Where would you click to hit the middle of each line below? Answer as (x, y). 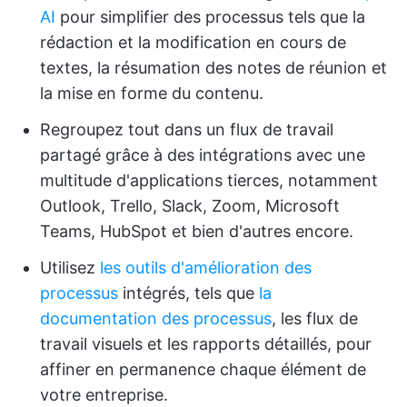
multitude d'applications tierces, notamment (209, 180)
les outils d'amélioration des (206, 267)
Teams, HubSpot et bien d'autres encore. (197, 231)
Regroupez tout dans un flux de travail (187, 129)
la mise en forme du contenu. (152, 93)
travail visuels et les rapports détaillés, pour (206, 343)
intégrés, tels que (189, 293)
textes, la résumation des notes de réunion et (213, 67)
